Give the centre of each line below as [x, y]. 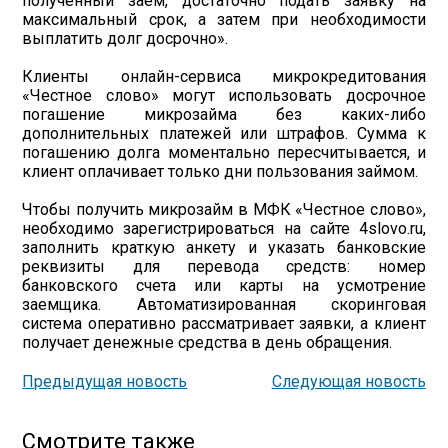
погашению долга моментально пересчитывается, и [224, 152]
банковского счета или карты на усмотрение [224, 285]
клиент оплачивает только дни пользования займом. [220, 171]
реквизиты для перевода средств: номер [224, 266]
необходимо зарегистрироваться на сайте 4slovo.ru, [224, 228]
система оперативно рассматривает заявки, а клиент [224, 323]
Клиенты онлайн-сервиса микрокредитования [224, 76]
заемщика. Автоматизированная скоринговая [224, 304]
